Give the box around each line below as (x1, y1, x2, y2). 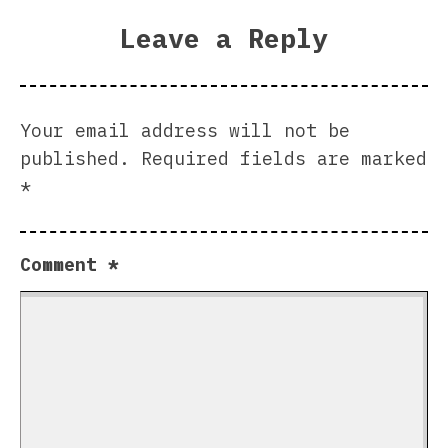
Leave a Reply (120, 20, 328, 55)
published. (20, 147, 130, 171)
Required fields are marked (141, 147, 427, 171)
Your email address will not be (20, 119, 350, 143)
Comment (20, 253, 108, 277)
